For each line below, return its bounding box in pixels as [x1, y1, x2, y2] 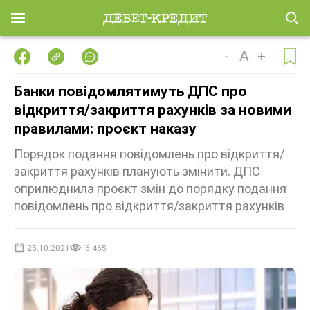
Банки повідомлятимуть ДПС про [14, 83, 247, 100]
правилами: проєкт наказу [14, 120, 197, 137]
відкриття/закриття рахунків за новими [14, 102, 291, 118]
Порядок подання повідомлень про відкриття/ [14, 147, 284, 161]
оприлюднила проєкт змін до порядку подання [14, 181, 286, 196]
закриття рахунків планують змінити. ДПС [14, 164, 260, 179]
